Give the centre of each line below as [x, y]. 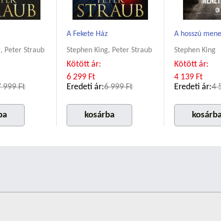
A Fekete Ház [87, 34]
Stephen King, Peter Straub [110, 51]
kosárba [100, 115]
